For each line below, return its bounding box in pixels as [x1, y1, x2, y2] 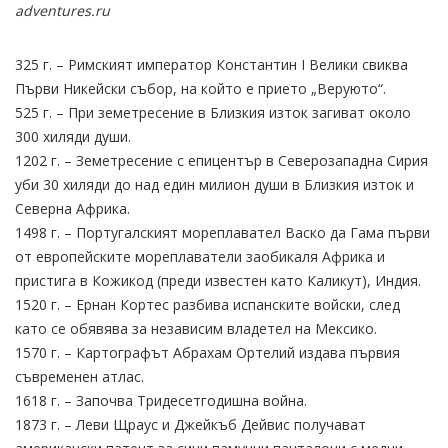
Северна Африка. [15, 198, 130, 218]
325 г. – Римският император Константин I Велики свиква [15, 54, 408, 74]
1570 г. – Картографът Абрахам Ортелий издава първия [15, 342, 400, 362]
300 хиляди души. [15, 126, 131, 146]
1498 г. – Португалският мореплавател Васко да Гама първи [15, 222, 430, 242]
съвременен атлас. [15, 366, 144, 386]
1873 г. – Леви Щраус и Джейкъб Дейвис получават [15, 414, 366, 434]
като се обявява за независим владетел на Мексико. [15, 318, 377, 338]
